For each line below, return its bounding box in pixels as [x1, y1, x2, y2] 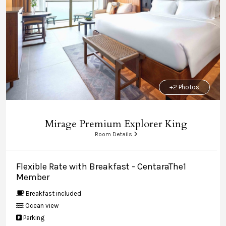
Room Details [94, 131, 134, 138]
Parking [22, 214, 44, 221]
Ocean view [24, 202, 59, 209]
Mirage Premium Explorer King [45, 117, 187, 131]
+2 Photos [169, 83, 199, 91]
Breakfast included [24, 190, 81, 197]
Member [16, 172, 49, 183]
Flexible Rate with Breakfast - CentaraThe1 [16, 161, 186, 172]
